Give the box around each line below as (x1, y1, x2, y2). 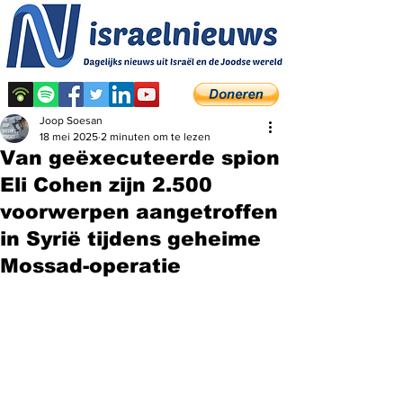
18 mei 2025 (40, 130, 98, 143)
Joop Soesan (40, 114, 103, 127)
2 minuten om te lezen (101, 130, 210, 143)
